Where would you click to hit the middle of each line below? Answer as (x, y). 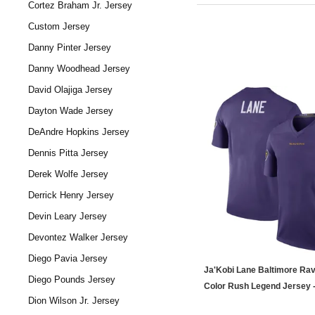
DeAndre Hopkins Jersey (79, 132)
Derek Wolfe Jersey (68, 174)
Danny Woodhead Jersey (79, 69)
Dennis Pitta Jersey (68, 153)
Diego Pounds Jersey (72, 279)
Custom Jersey (59, 26)
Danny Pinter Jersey (70, 47)
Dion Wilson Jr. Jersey (74, 301)
